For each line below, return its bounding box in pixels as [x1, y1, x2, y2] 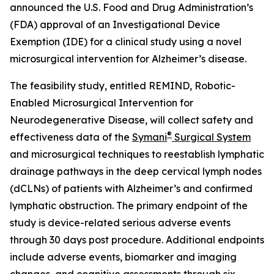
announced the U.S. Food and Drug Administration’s [10, 1, 253, 14]
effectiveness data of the [10, 131, 132, 144]
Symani [132, 131, 167, 144]
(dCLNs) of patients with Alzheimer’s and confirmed [10, 182, 253, 195]
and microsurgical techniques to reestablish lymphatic [10, 148, 264, 161]
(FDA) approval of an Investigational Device [10, 18, 220, 31]
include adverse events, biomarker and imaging [10, 251, 237, 264]
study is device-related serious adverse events [10, 217, 231, 229]
